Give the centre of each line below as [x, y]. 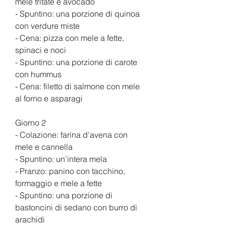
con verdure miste [47, 25]
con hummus [38, 74]
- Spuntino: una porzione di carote [76, 62]
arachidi [30, 219]
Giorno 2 [31, 122]
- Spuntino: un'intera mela [61, 159]
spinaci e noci [41, 50]
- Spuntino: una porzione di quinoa [77, 13]
